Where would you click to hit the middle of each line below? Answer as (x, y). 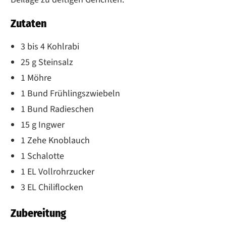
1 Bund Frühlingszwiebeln (70, 93)
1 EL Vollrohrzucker (58, 172)
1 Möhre (36, 78)
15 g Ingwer (43, 125)
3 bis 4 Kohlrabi (50, 46)
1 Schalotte (42, 156)
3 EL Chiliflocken (52, 187)
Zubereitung (38, 213)
